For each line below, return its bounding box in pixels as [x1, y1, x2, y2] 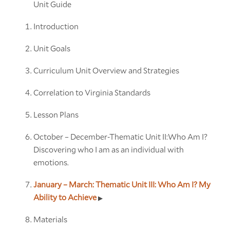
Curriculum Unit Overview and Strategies [33, 64, 179, 75]
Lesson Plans [33, 108, 79, 120]
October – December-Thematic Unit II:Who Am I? [33, 130, 207, 142]
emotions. [33, 156, 69, 167]
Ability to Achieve [33, 191, 98, 202]
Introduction [33, 20, 79, 31]
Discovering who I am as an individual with [33, 143, 184, 155]
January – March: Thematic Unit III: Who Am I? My [33, 178, 210, 189]
